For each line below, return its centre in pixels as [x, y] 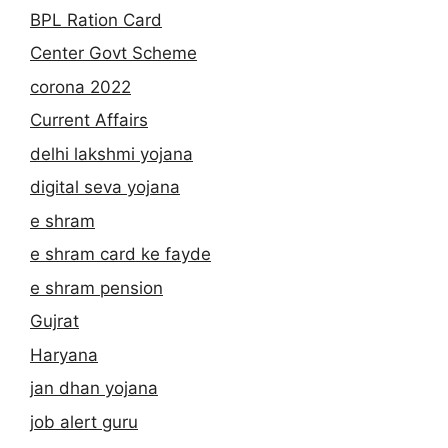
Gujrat [54, 321]
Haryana [64, 354]
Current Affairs [89, 120]
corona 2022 [80, 86]
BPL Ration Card [96, 19]
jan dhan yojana [94, 388]
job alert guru [84, 421]
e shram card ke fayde [120, 254]
